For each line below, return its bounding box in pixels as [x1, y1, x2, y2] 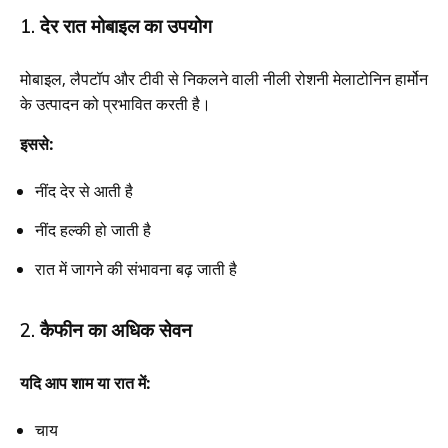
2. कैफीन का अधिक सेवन [20, 317, 192, 342]
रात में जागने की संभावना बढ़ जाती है [35, 257, 237, 280]
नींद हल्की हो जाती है [35, 218, 151, 241]
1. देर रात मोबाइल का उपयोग [20, 13, 212, 38]
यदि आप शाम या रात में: [20, 371, 151, 394]
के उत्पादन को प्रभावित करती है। [20, 92, 211, 115]
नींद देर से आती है [35, 179, 133, 202]
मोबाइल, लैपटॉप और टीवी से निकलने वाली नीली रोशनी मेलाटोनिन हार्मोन [20, 67, 428, 90]
